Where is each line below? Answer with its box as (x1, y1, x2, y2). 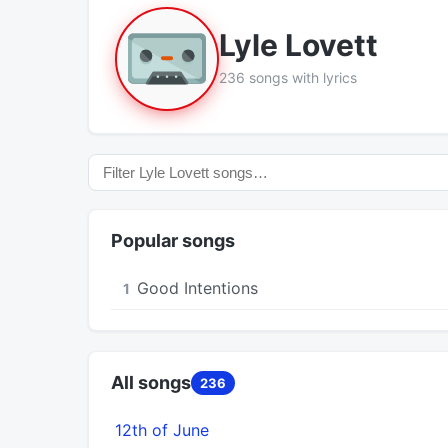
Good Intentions (137, 277, 258, 298)
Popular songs (111, 229, 235, 251)
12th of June (115, 419, 209, 440)
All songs (111, 371, 191, 393)
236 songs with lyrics (219, 69, 357, 87)
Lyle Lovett (219, 27, 378, 64)
